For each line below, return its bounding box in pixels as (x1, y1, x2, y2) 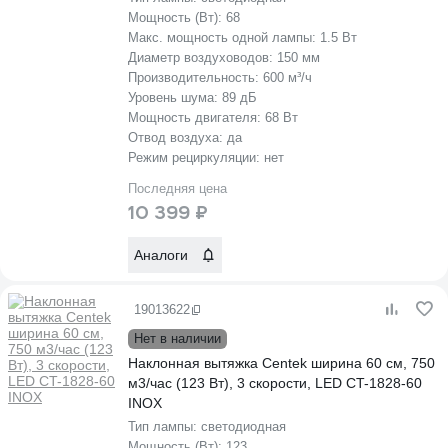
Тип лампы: (128, 419, 201, 434)
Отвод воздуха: (128, 130, 227, 145)
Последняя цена (128, 181, 227, 196)
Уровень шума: (128, 90, 222, 105)
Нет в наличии (134, 331, 221, 346)
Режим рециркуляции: (128, 150, 264, 165)
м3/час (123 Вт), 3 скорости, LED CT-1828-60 (128, 375, 422, 391)
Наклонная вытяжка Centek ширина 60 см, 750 (128, 355, 435, 371)
